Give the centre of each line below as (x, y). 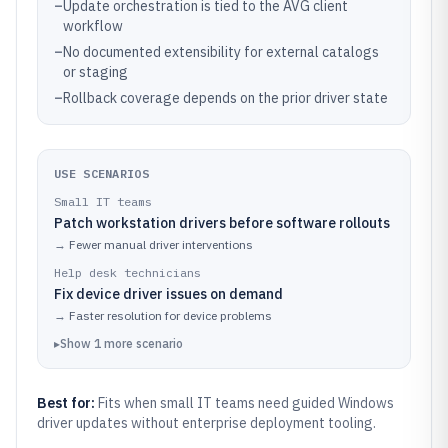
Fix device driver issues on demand (168, 294)
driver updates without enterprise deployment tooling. (206, 423)
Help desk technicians (127, 272)
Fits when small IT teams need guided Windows (246, 403)
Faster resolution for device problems (170, 315)
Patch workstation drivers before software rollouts (222, 223)
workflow (93, 26)
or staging (95, 72)
